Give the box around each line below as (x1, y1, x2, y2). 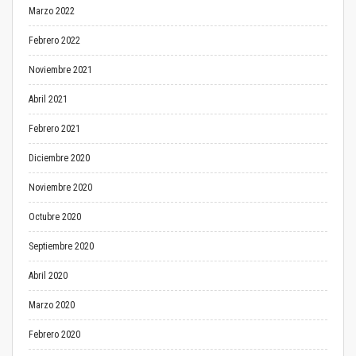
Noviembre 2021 (29, 64, 92, 75)
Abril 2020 (29, 270, 68, 281)
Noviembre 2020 (29, 182, 92, 193)
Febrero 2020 (29, 329, 80, 340)
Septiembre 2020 (29, 241, 94, 252)
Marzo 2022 (29, 6, 75, 17)
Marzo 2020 (29, 300, 75, 311)
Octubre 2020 (29, 211, 81, 222)
